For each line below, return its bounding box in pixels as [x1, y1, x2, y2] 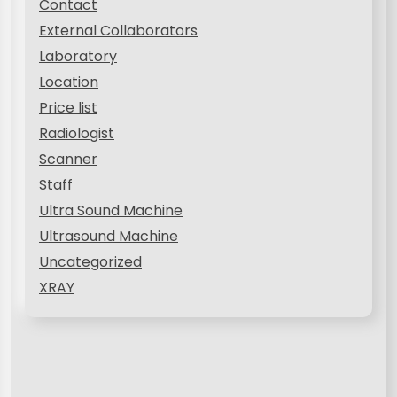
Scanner [39, 148, 97, 169]
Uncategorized [39, 251, 142, 272]
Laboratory [39, 45, 117, 66]
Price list [39, 97, 97, 118]
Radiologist [39, 122, 114, 144]
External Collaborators [39, 19, 198, 41]
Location [39, 71, 98, 92]
